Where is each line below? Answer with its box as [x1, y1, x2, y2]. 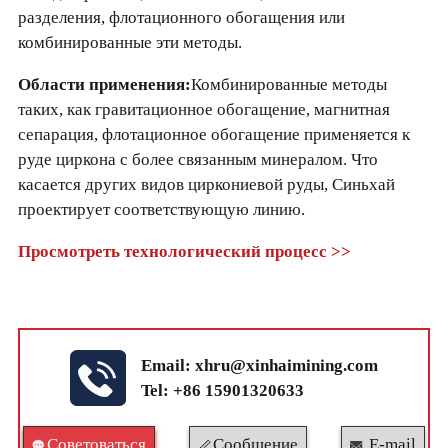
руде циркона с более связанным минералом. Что [17, 149, 378, 169]
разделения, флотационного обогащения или [17, 7, 345, 27]
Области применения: [17, 74, 191, 94]
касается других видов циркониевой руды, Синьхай [17, 174, 395, 194]
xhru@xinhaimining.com [195, 355, 378, 375]
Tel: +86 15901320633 [141, 380, 304, 400]
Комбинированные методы [190, 74, 387, 94]
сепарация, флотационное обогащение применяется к [17, 124, 410, 144]
